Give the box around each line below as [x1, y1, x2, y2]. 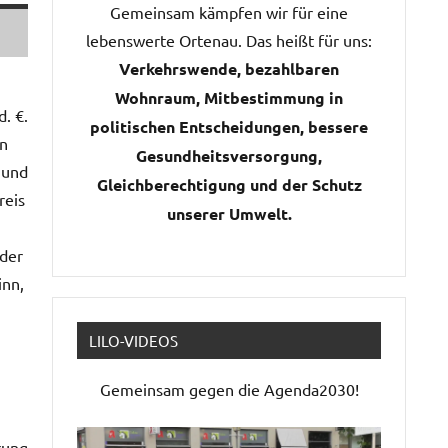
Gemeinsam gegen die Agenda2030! [99, 379, 359, 400]
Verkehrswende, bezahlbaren [119, 58, 339, 80]
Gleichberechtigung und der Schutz [96, 174, 362, 196]
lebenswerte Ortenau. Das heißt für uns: [86, 30, 372, 51]
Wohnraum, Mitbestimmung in [115, 87, 343, 109]
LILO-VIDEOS [89, 331, 178, 351]
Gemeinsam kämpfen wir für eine [110, 2, 348, 23]
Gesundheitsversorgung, [136, 145, 322, 167]
